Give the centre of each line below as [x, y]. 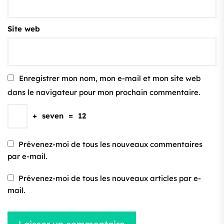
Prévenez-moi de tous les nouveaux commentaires [110, 144]
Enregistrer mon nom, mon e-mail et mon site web [110, 78]
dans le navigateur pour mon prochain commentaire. [104, 92]
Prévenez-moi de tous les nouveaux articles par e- [110, 178]
